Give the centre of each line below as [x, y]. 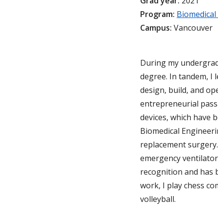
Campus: [156, 28]
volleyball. [158, 199]
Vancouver [192, 28]
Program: [157, 14]
